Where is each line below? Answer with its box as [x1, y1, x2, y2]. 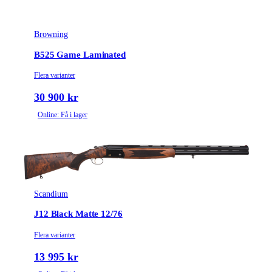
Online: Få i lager [38, 110, 87, 120]
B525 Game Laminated [34, 49, 126, 59]
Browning [34, 30, 68, 39]
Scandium [34, 189, 68, 199]
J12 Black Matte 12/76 [34, 209, 123, 219]
